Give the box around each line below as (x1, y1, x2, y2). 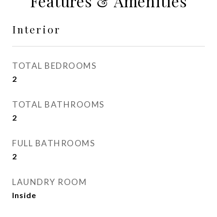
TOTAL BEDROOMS (12, 61, 96, 71)
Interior (12, 22, 61, 36)
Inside (12, 190, 36, 200)
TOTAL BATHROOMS (12, 99, 105, 109)
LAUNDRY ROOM (12, 177, 87, 187)
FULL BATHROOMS (12, 138, 95, 148)
